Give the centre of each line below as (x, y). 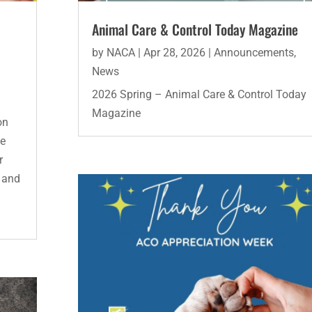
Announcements (253, 52)
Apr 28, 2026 (174, 52)
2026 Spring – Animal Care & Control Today (199, 94)
